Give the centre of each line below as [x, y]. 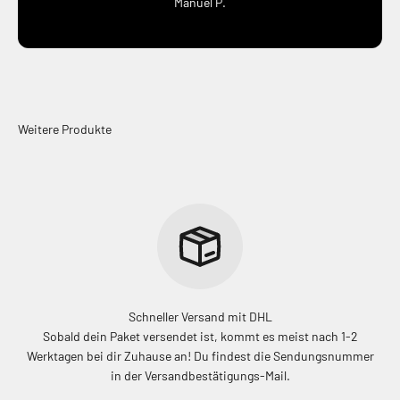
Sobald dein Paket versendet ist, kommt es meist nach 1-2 [200, 336]
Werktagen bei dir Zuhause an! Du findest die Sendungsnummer [200, 355]
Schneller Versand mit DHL [200, 316]
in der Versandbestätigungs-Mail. [200, 375]
